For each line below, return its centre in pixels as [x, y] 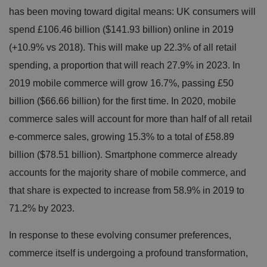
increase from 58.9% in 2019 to [179, 190]
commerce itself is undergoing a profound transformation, [128, 253]
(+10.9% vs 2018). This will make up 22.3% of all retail [123, 47]
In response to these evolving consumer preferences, [120, 235]
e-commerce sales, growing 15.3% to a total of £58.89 [122, 136]
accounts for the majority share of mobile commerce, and [128, 172]
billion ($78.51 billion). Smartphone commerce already [123, 154]
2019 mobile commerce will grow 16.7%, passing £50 [121, 83]
